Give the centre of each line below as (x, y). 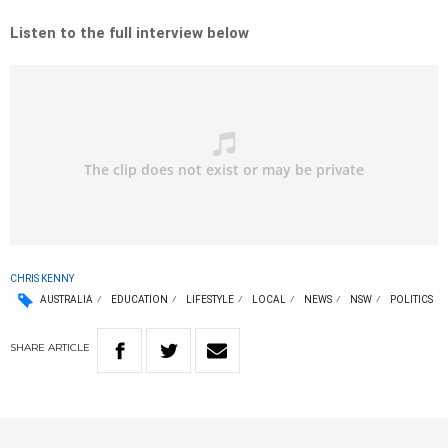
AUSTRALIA (66, 300)
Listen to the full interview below (129, 33)
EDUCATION (139, 300)
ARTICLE (69, 348)
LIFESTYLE (210, 300)
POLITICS (411, 300)
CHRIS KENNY (42, 279)
